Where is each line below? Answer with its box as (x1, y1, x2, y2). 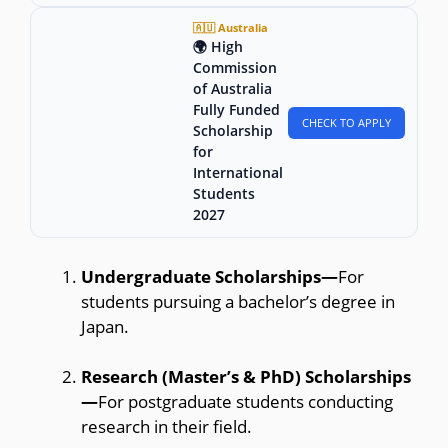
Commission (193, 58, 277, 78)
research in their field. (81, 415, 252, 439)
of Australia (193, 79, 272, 99)
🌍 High (193, 37, 243, 57)
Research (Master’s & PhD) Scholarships (81, 365, 411, 389)
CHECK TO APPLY (302, 114, 391, 130)
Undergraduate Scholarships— (81, 264, 338, 288)
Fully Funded (193, 100, 280, 120)
